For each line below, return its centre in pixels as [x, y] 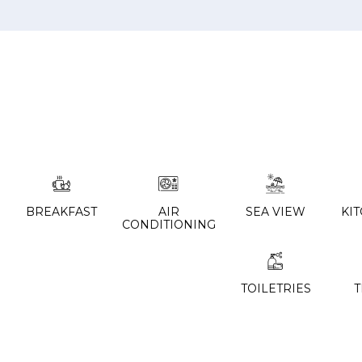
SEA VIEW [276, 211]
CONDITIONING [168, 224]
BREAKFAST [62, 211]
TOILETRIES [276, 289]
